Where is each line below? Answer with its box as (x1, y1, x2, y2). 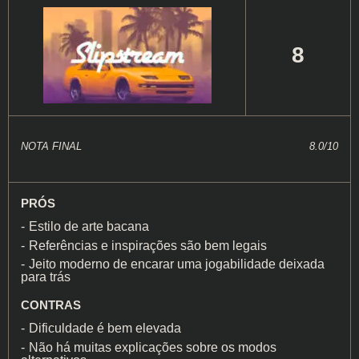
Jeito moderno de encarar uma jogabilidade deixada (29, 257, 325, 272)
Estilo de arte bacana (29, 219, 149, 233)
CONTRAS (21, 298, 81, 313)
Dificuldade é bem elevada (29, 321, 181, 336)
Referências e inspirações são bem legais (29, 238, 267, 252)
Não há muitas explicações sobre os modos (29, 341, 276, 355)
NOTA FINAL (21, 139, 82, 152)
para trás (21, 270, 71, 284)
